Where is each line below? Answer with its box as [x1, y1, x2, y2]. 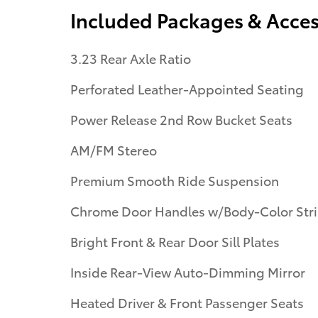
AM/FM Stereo [70, 140, 157, 158]
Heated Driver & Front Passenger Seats [70, 292, 304, 311]
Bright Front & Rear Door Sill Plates [70, 231, 280, 250]
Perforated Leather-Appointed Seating [70, 79, 304, 97]
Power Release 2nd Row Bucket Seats [70, 109, 292, 128]
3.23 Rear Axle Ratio [70, 48, 191, 67]
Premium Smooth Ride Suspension [70, 170, 279, 189]
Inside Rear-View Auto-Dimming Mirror [70, 262, 305, 280]
